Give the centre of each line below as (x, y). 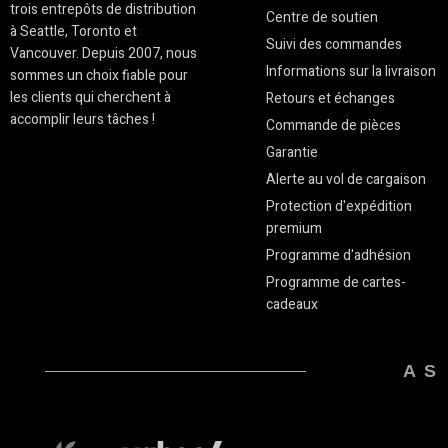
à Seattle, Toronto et (73, 32)
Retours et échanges (330, 99)
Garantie (291, 153)
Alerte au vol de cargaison (345, 180)
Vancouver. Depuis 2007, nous (103, 54)
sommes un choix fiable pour (99, 76)
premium (293, 229)
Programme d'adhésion (338, 256)
